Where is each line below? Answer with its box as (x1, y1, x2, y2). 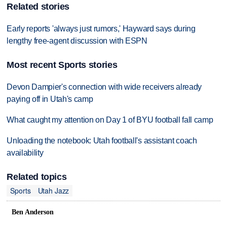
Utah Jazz (37, 185, 69, 196)
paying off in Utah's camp (7, 95, 93, 104)
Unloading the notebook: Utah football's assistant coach (7, 136, 197, 145)
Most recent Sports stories (7, 60, 118, 70)
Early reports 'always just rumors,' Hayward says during (7, 24, 196, 33)
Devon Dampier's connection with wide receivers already (7, 83, 202, 92)
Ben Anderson (12, 208, 54, 216)
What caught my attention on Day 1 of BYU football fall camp (7, 116, 213, 125)
